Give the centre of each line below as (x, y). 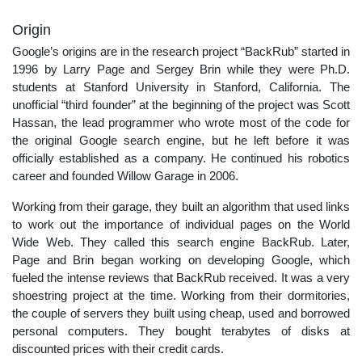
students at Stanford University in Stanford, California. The (181, 86)
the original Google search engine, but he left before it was (181, 140)
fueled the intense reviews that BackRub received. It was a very (181, 277)
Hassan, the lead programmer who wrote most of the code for (181, 122)
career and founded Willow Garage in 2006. (125, 175)
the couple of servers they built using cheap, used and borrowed (181, 313)
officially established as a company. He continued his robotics (181, 158)
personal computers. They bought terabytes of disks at (181, 330)
